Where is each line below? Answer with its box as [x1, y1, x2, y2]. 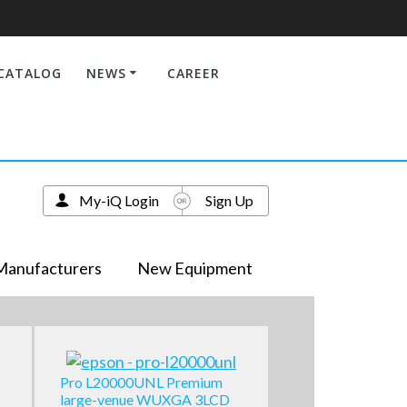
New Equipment [136, 258, 253, 278]
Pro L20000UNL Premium [59, 373, 223, 392]
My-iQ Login [78, 191, 159, 209]
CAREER [167, 64, 221, 82]
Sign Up [204, 191, 253, 209]
